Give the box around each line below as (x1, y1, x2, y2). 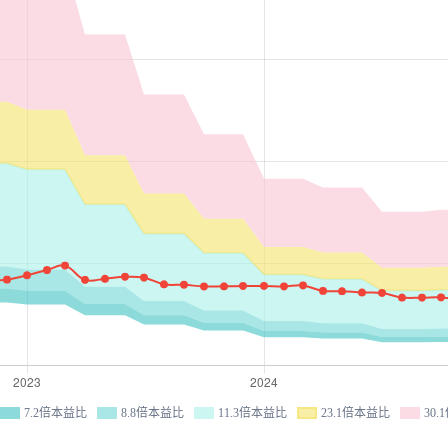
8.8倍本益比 (121, 406, 184, 420)
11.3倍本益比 (218, 406, 287, 420)
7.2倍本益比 (24, 406, 87, 420)
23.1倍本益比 (321, 406, 390, 420)
